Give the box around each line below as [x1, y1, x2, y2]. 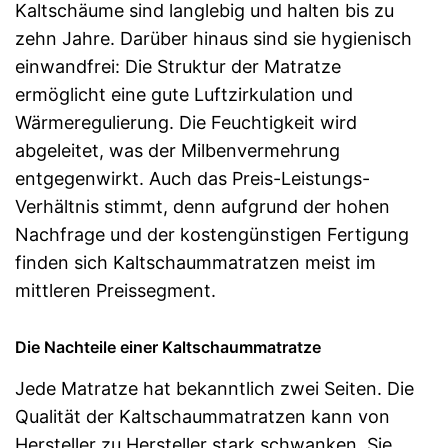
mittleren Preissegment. [15, 279, 216, 301]
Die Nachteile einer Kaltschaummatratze [15, 336, 321, 357]
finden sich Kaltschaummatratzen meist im [15, 251, 376, 273]
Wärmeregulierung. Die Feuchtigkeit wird [15, 111, 357, 133]
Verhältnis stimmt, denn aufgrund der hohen [15, 195, 390, 217]
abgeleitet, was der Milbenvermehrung [15, 139, 340, 161]
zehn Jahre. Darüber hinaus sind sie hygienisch [15, 27, 412, 49]
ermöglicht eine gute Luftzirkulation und [15, 83, 353, 105]
